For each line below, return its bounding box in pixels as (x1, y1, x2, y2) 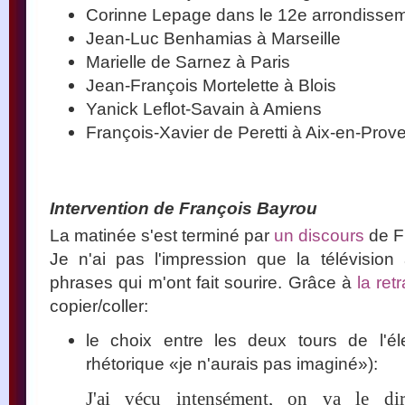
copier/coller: (50, 295, 148, 316)
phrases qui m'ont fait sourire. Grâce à (50, 271, 358, 292)
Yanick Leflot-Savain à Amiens (86, 98, 322, 118)
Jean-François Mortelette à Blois (86, 74, 336, 95)
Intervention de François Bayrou (50, 197, 317, 218)
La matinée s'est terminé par (50, 224, 274, 245)
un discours (274, 224, 364, 245)
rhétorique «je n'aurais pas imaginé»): (86, 353, 378, 373)
